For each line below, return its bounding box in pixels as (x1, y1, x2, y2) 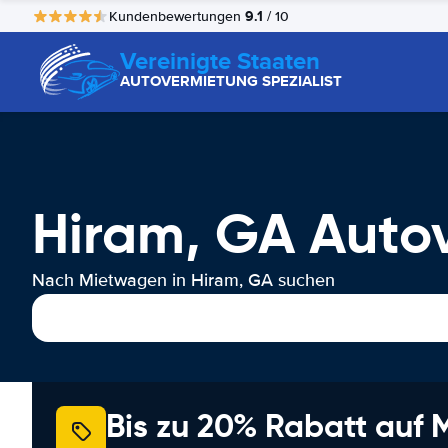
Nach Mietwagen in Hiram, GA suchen (32, 269, 335, 291)
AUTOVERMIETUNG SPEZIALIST (120, 70, 342, 92)
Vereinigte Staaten (120, 43, 320, 78)
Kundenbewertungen (109, 7, 245, 25)
